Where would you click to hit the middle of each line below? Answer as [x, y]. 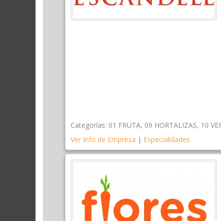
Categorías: [89, 125]
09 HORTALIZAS [171, 125]
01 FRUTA [125, 125]
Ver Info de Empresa [103, 140]
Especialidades [167, 140]
